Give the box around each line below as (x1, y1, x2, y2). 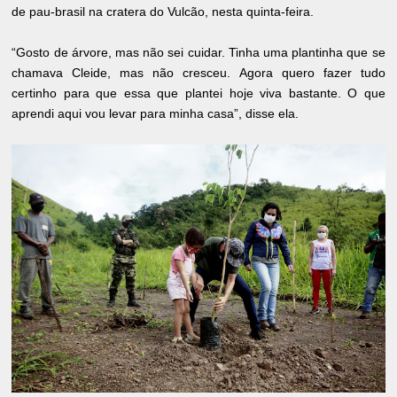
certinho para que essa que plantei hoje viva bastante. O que (12, 85, 385, 100)
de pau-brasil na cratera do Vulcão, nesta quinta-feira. (12, 4, 315, 19)
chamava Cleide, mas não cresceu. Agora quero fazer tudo (12, 65, 385, 80)
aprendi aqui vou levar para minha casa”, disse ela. (12, 105, 300, 121)
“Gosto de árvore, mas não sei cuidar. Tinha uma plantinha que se (12, 44, 385, 59)
